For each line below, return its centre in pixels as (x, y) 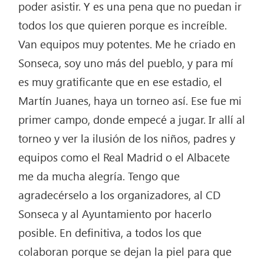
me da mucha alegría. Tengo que (99, 176)
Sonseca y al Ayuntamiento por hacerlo (115, 214)
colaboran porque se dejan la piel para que (125, 251)
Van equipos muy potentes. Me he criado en (127, 44)
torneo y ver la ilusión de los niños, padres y (127, 138)
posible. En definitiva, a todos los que (110, 232)
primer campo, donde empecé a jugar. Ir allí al (132, 119)
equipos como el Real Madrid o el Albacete (124, 157)
